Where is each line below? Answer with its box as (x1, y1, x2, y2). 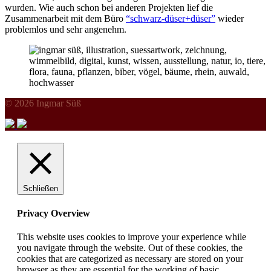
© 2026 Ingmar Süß (5, 98, 81, 109)
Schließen (23, 184, 58, 194)
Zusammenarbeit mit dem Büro (5, 13, 126, 24)
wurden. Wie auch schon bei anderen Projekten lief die (5, 2, 213, 13)
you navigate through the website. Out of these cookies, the (17, 242, 243, 253)
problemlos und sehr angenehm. (5, 24, 131, 35)
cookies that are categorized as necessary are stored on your (17, 253, 243, 264)
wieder (215, 13, 244, 24)
